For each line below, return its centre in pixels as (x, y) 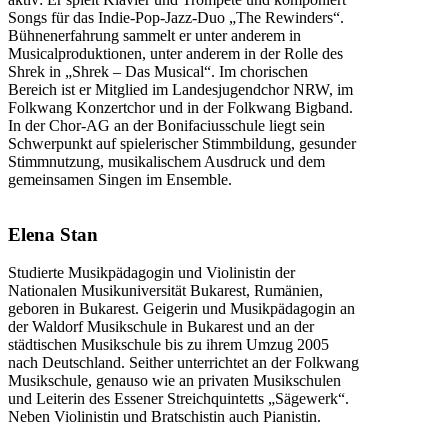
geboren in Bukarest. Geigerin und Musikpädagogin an (181, 309)
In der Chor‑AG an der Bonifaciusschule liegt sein (166, 125)
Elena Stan (53, 234)
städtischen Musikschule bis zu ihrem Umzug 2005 (168, 345)
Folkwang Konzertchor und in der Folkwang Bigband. (180, 107)
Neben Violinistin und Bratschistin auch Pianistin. (164, 417)
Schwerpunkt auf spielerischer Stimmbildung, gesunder (182, 143)
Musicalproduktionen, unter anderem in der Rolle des (175, 53)
